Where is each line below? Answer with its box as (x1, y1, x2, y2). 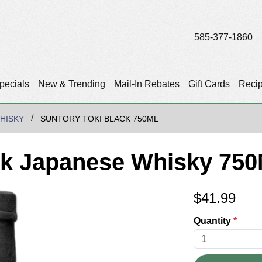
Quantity (194, 216, 233, 226)
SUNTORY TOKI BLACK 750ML (40, 114, 158, 124)
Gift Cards (188, 79, 230, 89)
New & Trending (37, 79, 105, 89)
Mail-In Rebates (113, 79, 180, 89)
